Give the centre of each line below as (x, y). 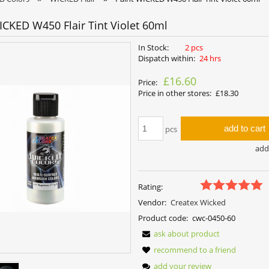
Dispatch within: (167, 59)
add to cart (245, 128)
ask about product (187, 233)
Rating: (151, 186)
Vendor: (153, 202)
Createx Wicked (198, 202)
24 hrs (210, 59)
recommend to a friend (195, 249)
